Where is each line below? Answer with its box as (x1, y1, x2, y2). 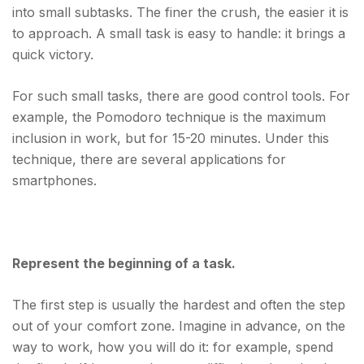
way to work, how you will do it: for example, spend (12, 339, 333, 355)
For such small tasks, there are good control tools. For (12, 88, 350, 104)
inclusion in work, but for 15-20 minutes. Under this (12, 130, 329, 146)
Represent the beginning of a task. (12, 255, 236, 271)
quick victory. (12, 46, 93, 63)
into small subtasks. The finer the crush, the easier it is (12, 4, 349, 20)
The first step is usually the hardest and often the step (12, 297, 345, 313)
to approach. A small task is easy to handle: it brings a (12, 25, 345, 41)
